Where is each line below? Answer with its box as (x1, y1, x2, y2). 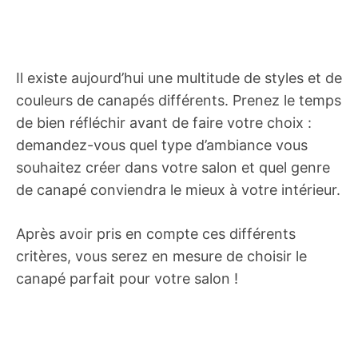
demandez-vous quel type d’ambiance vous (16, 137, 308, 153)
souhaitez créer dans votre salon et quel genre (16, 159, 330, 176)
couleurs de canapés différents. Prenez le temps (16, 92, 341, 109)
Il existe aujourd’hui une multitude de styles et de (16, 70, 342, 86)
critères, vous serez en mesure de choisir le (16, 248, 307, 265)
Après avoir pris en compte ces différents (16, 225, 296, 242)
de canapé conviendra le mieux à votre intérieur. (16, 181, 340, 198)
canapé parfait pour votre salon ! (16, 270, 238, 287)
